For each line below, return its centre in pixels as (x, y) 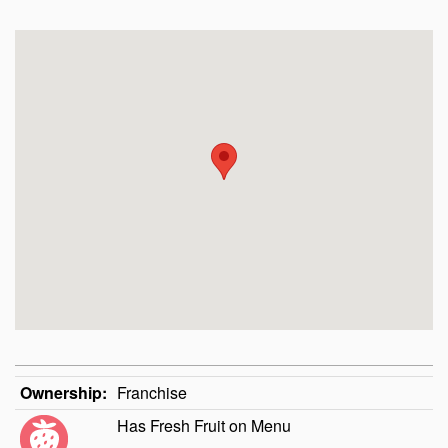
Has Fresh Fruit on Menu (204, 426)
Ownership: (63, 393)
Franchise (152, 393)
